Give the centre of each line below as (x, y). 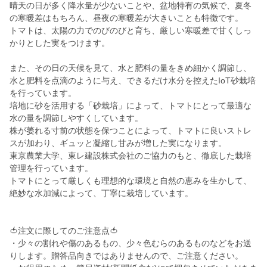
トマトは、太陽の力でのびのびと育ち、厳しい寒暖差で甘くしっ (131, 31)
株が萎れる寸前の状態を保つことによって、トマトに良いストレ (131, 131)
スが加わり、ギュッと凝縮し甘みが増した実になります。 (118, 143)
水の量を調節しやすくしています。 (76, 118)
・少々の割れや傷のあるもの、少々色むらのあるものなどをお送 (131, 243)
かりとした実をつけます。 (60, 43)
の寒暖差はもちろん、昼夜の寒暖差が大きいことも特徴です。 (126, 18)
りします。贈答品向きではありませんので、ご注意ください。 (126, 256)
